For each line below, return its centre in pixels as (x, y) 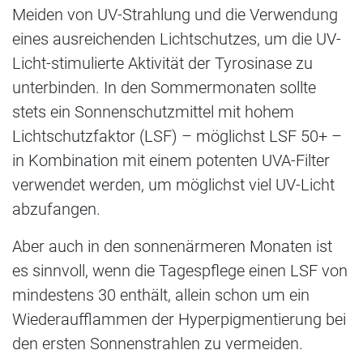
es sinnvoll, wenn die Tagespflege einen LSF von (180, 271)
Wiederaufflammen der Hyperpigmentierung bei (179, 320)
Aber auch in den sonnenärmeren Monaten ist (172, 247)
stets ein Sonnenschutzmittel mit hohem (153, 112)
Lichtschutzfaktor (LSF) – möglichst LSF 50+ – (177, 137)
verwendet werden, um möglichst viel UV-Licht (173, 185)
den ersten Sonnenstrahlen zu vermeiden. (158, 344)
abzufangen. (56, 209)
